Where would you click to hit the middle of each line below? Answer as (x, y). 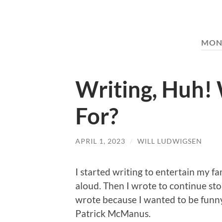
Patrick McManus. (113, 214)
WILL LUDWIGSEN (170, 141)
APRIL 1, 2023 (100, 141)
